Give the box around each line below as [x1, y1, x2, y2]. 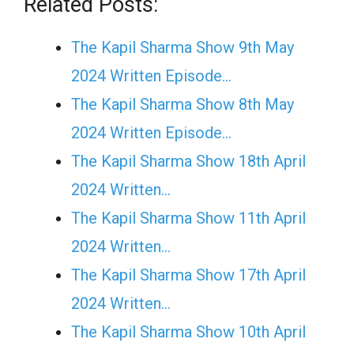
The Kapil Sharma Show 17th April [71, 265, 306, 284]
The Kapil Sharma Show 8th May [71, 94, 294, 114]
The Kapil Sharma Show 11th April [71, 208, 306, 228]
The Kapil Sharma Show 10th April [71, 322, 306, 341]
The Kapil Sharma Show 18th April [71, 151, 306, 171]
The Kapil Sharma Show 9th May [71, 37, 294, 57]
